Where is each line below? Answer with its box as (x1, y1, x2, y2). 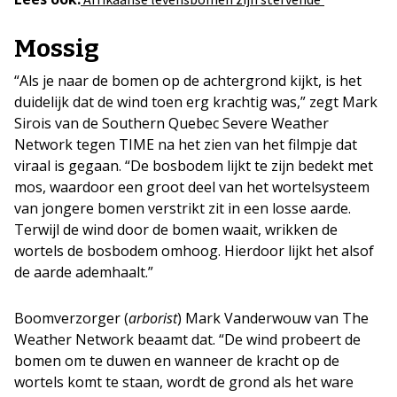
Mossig (14, 34, 99, 63)
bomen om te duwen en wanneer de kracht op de (14, 351, 339, 370)
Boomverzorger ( (14, 308, 128, 328)
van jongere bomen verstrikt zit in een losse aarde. (14, 198, 351, 218)
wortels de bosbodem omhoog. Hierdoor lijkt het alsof (14, 241, 374, 261)
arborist (128, 308, 177, 328)
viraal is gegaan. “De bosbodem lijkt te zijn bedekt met (14, 156, 373, 175)
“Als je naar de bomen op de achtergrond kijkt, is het (14, 71, 362, 90)
